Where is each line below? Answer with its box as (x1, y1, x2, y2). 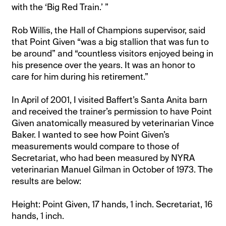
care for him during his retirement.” (12, 71, 149, 82)
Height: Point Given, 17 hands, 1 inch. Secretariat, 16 (12, 198, 213, 210)
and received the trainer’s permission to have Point (12, 105, 212, 117)
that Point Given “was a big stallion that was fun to (12, 36, 209, 47)
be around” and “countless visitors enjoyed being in (12, 47, 214, 59)
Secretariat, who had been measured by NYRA (12, 152, 195, 163)
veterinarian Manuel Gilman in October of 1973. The (12, 163, 213, 175)
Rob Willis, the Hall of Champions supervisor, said (12, 24, 206, 36)
